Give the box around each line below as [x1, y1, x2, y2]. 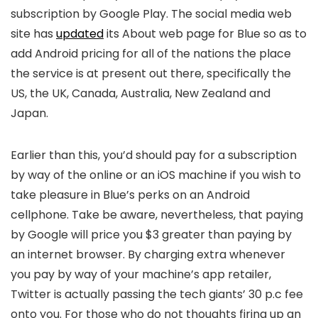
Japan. [11, 105, 51, 121]
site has [11, 26, 56, 42]
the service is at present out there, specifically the [11, 65, 291, 82]
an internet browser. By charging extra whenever [11, 246, 285, 263]
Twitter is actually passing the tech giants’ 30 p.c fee [11, 286, 303, 302]
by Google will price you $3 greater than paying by [11, 226, 292, 243]
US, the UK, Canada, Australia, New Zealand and [11, 85, 270, 102]
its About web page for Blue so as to [104, 26, 307, 42]
